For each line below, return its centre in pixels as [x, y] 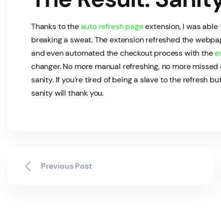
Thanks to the [56, 27]
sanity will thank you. [68, 93]
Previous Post [67, 166]
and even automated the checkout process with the [123, 53]
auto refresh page [112, 27]
